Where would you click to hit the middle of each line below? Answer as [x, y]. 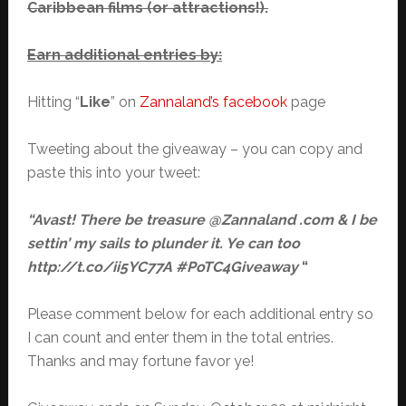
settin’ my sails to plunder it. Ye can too [163, 244]
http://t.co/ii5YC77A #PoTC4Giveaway [164, 267]
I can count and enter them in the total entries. [180, 338]
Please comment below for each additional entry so [200, 314]
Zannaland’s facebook [213, 102]
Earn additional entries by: [124, 55]
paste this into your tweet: [113, 173]
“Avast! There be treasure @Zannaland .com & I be [202, 220]
